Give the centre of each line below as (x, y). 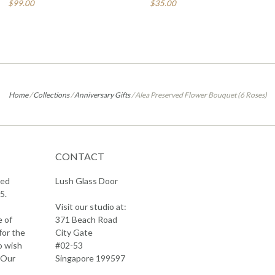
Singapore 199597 (90, 258)
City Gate (74, 233)
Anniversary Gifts (102, 95)
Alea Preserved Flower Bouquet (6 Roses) (201, 95)
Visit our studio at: (91, 207)
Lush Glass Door (86, 181)
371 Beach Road (86, 220)
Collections (51, 95)
